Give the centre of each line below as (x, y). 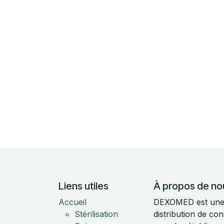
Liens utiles (83, 186)
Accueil (72, 202)
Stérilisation (96, 214)
